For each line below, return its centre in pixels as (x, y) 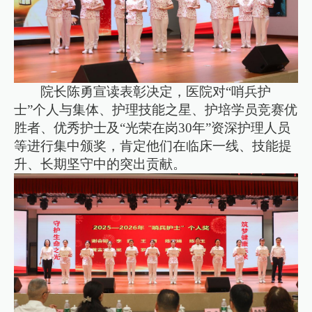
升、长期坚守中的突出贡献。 (100, 164)
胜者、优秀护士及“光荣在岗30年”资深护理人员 (153, 128)
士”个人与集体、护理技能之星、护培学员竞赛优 (156, 110)
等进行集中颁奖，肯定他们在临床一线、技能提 (153, 146)
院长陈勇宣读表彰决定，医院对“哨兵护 (156, 92)
